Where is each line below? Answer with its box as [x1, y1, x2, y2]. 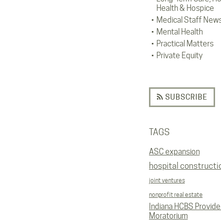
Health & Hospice [156, 3, 214, 13]
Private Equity [156, 51, 203, 60]
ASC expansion [148, 147, 200, 156]
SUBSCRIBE [163, 92, 207, 102]
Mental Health [156, 27, 203, 37]
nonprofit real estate [148, 191, 203, 198]
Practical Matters [156, 39, 214, 48]
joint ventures [148, 177, 185, 184]
